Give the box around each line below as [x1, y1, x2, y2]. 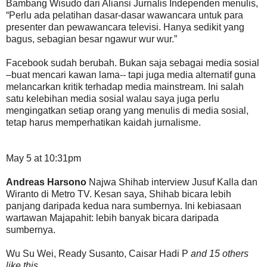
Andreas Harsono [6, 176, 89, 187]
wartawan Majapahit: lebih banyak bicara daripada [6, 212, 219, 223]
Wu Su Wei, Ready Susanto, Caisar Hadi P [6, 248, 191, 259]
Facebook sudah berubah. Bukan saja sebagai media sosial [6, 57, 259, 68]
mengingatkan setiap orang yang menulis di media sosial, [6, 105, 249, 116]
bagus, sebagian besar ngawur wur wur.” [6, 33, 177, 44]
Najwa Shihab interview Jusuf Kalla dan [89, 176, 257, 187]
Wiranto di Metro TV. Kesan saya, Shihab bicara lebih [6, 188, 231, 199]
